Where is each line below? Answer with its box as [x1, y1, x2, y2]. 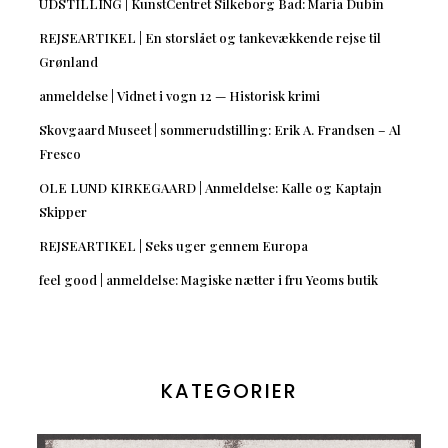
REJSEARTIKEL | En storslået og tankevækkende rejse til [38, 28, 381, 46]
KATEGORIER [160, 377, 298, 405]
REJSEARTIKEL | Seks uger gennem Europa [38, 236, 308, 254]
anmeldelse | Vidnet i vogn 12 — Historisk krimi [38, 86, 320, 104]
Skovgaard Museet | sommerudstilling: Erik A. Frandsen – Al [38, 120, 401, 138]
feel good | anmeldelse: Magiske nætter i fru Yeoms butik [38, 270, 378, 288]
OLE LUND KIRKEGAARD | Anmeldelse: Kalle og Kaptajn [38, 178, 382, 196]
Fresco [38, 144, 81, 162]
